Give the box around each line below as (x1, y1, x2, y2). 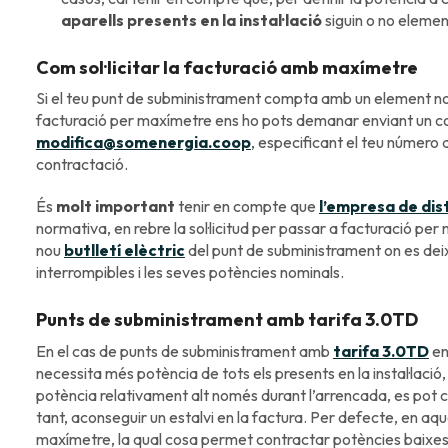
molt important (55, 196, 178, 217)
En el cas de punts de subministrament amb (35, 340, 333, 361)
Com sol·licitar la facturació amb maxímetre (35, 55, 418, 79)
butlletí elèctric (63, 240, 185, 261)
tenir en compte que (177, 196, 319, 217)
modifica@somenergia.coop (35, 132, 251, 153)
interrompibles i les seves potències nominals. (35, 262, 344, 283)
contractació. (35, 154, 128, 175)
